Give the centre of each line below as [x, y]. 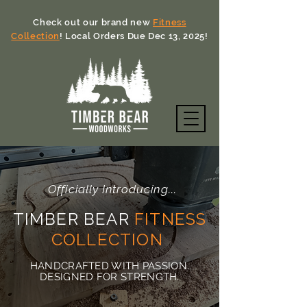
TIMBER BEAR [71, 219]
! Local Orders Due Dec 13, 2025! [134, 36]
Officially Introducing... [112, 189]
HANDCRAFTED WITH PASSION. [110, 266]
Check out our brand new [93, 22]
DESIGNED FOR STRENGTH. [110, 277]
